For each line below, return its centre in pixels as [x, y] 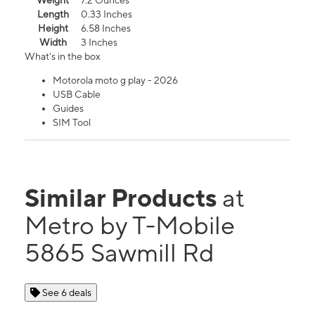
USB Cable [77, 95]
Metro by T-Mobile [130, 225]
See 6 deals [67, 293]
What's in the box [63, 57]
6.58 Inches [106, 28]
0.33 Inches [107, 14]
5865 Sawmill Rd [120, 253]
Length [53, 14]
